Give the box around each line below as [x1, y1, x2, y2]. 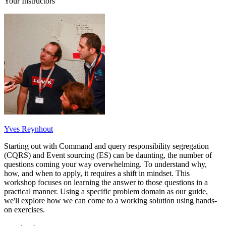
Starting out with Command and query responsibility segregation [4, 141, 209, 150]
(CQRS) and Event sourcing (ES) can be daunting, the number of [4, 150, 212, 159]
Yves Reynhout [4, 124, 53, 133]
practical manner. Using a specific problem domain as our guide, [4, 187, 208, 196]
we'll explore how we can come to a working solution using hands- [4, 196, 217, 205]
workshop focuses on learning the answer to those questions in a [4, 178, 208, 187]
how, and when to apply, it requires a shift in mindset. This [4, 168, 190, 178]
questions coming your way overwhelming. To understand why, [4, 159, 207, 168]
